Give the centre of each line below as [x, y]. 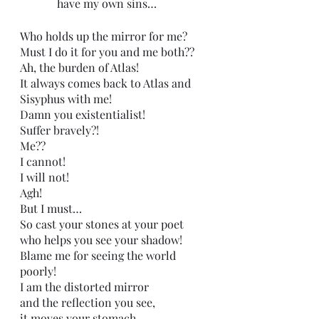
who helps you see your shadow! [101, 240]
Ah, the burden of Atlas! [79, 67]
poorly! [38, 271]
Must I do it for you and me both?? [107, 52]
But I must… [51, 208]
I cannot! [43, 161]
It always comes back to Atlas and [107, 83]
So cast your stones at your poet [103, 224]
